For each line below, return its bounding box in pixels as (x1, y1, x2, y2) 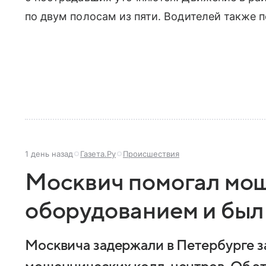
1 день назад (25, 149, 73, 159)
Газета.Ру (80, 149, 116, 159)
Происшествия (123, 149, 179, 159)
